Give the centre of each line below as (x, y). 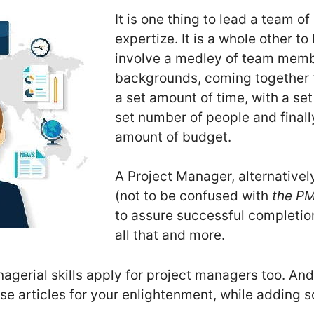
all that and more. (170, 235)
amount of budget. (173, 137)
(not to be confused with (193, 196)
